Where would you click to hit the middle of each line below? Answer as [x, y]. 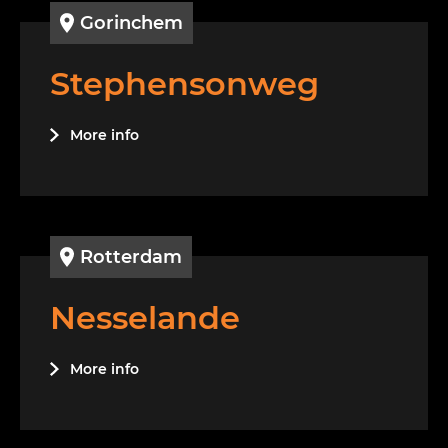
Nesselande [145, 317]
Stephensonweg [184, 83]
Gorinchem [131, 23]
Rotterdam [131, 257]
